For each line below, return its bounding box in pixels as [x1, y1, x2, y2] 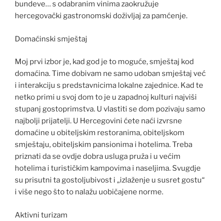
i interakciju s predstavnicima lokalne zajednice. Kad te [15, 81, 203, 90]
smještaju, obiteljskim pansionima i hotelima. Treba [15, 140, 192, 149]
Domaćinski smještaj [15, 34, 87, 43]
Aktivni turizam [15, 210, 68, 220]
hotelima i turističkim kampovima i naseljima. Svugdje [15, 164, 201, 173]
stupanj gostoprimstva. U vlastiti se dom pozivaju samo [15, 105, 205, 114]
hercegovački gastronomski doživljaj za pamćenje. [15, 11, 187, 21]
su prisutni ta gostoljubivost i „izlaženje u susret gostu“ [15, 176, 205, 185]
